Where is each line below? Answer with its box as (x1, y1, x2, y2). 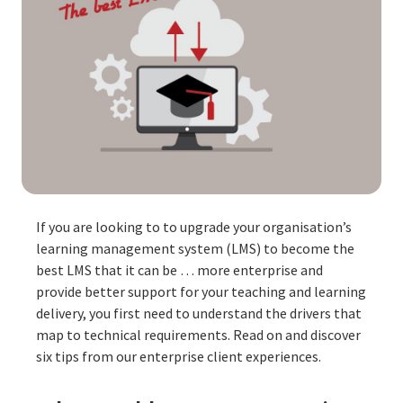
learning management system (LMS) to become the (36, 238, 354, 257)
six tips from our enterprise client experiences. (36, 346, 324, 365)
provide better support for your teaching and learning (36, 282, 366, 300)
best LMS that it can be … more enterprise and (36, 260, 323, 279)
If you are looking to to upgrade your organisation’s (36, 217, 352, 236)
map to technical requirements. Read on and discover (36, 325, 361, 344)
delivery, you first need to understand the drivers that (36, 303, 362, 322)
